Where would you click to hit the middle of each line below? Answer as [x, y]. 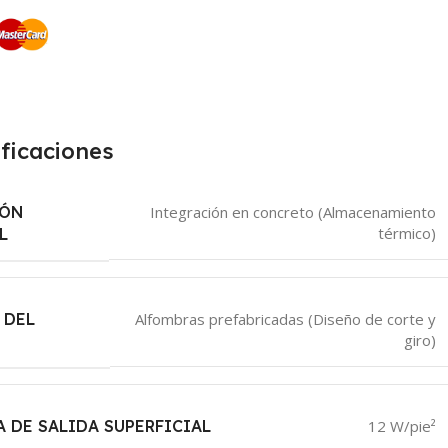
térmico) [406, 233]
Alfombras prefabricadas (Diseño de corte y [285, 319]
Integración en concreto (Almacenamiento [292, 212]
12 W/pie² [401, 425]
